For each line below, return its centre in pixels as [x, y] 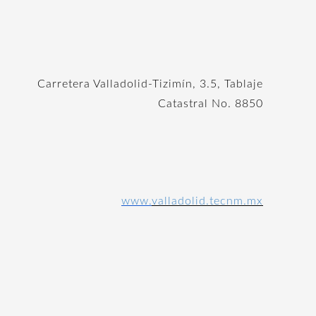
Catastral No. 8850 [211, 104]
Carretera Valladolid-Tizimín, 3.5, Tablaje [150, 84]
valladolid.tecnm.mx [207, 201]
